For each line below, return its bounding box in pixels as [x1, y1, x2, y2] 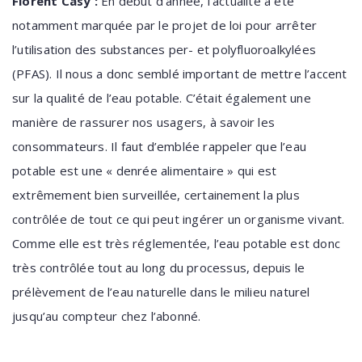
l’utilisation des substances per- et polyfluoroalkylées [12, 41, 317, 57]
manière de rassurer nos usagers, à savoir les [12, 114, 276, 130]
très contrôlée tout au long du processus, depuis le [12, 259, 305, 276]
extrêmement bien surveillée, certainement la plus [12, 187, 300, 203]
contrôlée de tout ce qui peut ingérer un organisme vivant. [12, 211, 345, 227]
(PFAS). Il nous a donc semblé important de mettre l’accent [12, 65, 347, 82]
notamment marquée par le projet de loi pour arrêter [12, 17, 318, 33]
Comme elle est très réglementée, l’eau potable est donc [12, 235, 341, 251]
